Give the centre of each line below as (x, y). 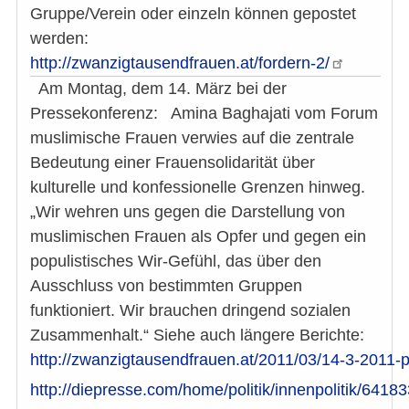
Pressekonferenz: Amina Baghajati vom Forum (204, 114)
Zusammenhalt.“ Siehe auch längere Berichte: (202, 336)
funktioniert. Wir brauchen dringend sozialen (190, 311)
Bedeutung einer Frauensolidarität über (173, 163)
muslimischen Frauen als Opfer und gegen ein (198, 237)
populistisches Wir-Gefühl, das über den (176, 262)
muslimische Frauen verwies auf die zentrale (192, 138)
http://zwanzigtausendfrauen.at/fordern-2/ (180, 63)
